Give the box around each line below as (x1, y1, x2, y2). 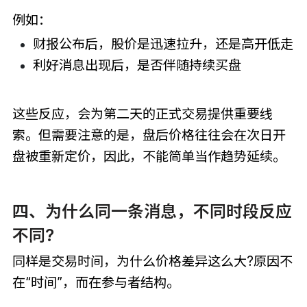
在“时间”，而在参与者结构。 (12, 274, 180, 291)
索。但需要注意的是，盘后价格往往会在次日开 (12, 126, 286, 143)
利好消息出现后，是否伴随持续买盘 (32, 56, 241, 73)
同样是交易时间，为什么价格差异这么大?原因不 (12, 253, 293, 270)
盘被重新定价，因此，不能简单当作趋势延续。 (12, 147, 286, 164)
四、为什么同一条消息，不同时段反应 (12, 201, 292, 222)
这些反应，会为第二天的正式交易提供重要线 (12, 105, 273, 122)
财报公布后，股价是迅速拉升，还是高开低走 (32, 35, 293, 52)
